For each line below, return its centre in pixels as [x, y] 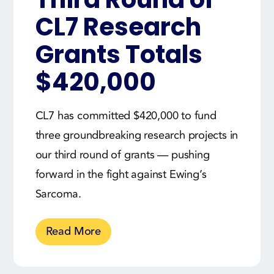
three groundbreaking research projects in [137, 135]
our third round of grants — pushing [122, 154]
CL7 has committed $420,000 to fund [126, 115]
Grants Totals [119, 54]
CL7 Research [118, 27]
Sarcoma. [58, 194]
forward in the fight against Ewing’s [121, 174]
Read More [73, 231]
